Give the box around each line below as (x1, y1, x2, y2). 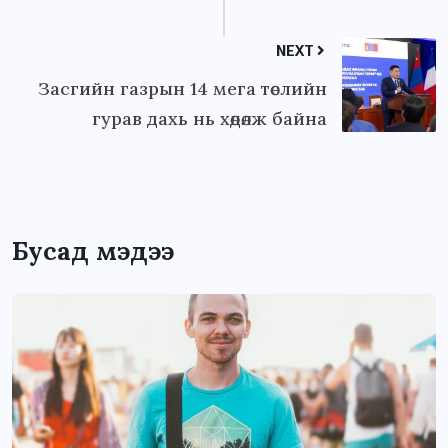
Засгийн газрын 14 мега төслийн (38, 77, 327, 101)
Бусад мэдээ (12, 235, 174, 268)
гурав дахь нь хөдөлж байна (92, 107, 327, 131)
